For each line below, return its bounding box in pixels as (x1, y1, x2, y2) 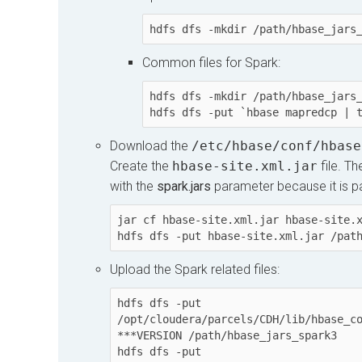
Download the (110, 138, 192, 154)
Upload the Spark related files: (110, 262, 280, 278)
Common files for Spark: (142, 55, 280, 71)
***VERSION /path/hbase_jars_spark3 (117, 329, 337, 343)
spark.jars (157, 179, 211, 195)
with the (110, 179, 157, 195)
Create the (110, 158, 172, 175)
